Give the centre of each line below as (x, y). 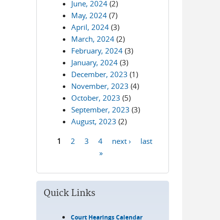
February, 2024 (97, 51)
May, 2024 (89, 15)
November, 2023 (100, 86)
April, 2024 (90, 27)
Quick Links (70, 193)
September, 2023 (101, 110)
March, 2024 (93, 39)
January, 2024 (95, 62)
